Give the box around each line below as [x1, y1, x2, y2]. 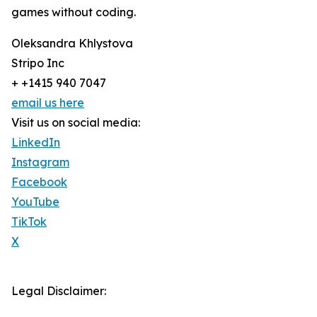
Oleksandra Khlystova [11, 36, 133, 51]
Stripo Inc [11, 56, 64, 71]
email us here [11, 96, 84, 110]
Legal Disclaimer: [11, 284, 106, 299]
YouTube [11, 195, 59, 209]
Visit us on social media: [11, 115, 140, 130]
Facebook [11, 175, 67, 190]
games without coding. [11, 5, 136, 20]
